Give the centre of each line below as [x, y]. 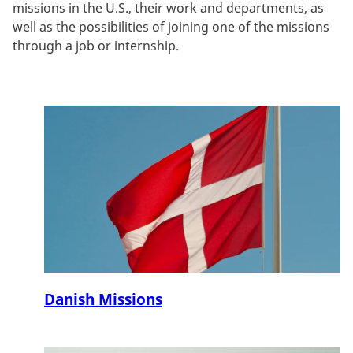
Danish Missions [103, 299]
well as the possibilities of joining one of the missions [171, 27]
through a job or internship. [96, 46]
